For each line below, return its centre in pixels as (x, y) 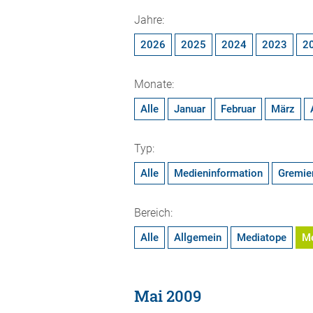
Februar (238, 109)
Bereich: (153, 213)
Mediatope (262, 238)
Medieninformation (218, 173)
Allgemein (198, 238)
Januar (190, 109)
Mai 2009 (168, 296)
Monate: (154, 84)
